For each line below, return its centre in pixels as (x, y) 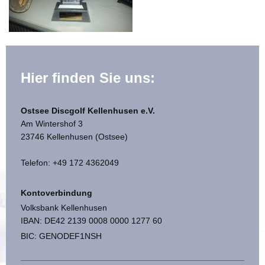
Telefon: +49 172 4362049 (70, 162)
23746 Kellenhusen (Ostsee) (74, 136)
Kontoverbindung (56, 193)
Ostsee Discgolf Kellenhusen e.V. (88, 110)
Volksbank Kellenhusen (64, 208)
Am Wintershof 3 (52, 123)
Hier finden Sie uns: (88, 78)
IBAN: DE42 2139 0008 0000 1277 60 (91, 221)
